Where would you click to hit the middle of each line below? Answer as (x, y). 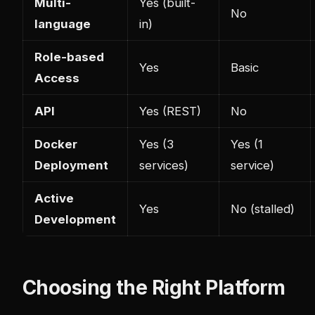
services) (164, 166)
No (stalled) (263, 209)
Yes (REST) (170, 111)
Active (54, 199)
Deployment (71, 166)
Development (75, 220)
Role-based (69, 57)
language (63, 24)
